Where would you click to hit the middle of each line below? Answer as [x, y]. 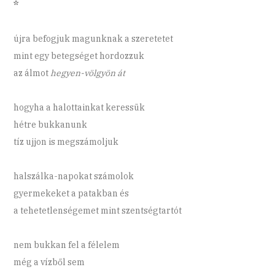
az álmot [32, 73]
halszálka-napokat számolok [74, 176]
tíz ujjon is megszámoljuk [66, 142]
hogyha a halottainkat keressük [79, 108]
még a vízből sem [49, 262]
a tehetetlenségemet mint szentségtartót [98, 211]
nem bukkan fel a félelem [67, 245]
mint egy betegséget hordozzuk [79, 56]
